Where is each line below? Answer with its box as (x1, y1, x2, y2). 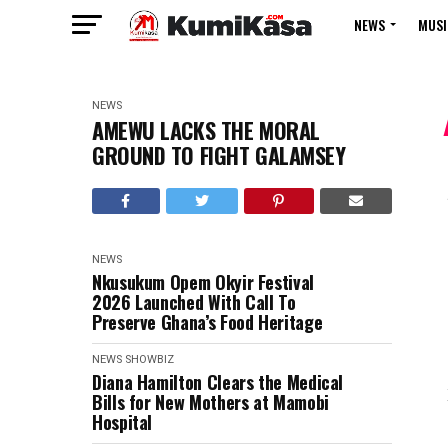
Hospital (92, 409, 153, 435)
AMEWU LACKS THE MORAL (92, 114, 320, 146)
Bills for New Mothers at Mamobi (92, 389, 329, 415)
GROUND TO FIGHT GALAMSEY (92, 139, 346, 171)
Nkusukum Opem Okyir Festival (92, 269, 314, 295)
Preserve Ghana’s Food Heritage (92, 309, 323, 335)
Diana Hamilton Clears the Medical (92, 369, 344, 395)
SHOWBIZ (125, 353, 174, 366)
